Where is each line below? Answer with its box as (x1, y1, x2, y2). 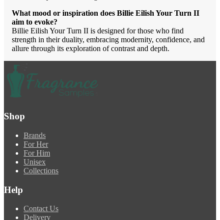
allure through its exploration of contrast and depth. (12, 44, 169, 53)
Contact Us (24, 204, 58, 213)
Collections (24, 166, 58, 175)
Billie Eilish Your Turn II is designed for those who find (12, 27, 184, 35)
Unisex (24, 157, 46, 166)
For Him (24, 148, 50, 157)
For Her (24, 139, 48, 148)
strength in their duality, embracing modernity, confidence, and (12, 35, 205, 44)
